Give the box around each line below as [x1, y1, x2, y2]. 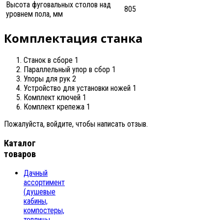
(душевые [24, 187, 55, 197]
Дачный [24, 168, 48, 178]
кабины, [24, 196, 48, 206]
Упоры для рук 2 [24, 74, 76, 83]
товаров [4, 148, 36, 160]
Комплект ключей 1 [24, 92, 86, 102]
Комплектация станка [4, 30, 142, 47]
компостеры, [24, 206, 64, 216]
